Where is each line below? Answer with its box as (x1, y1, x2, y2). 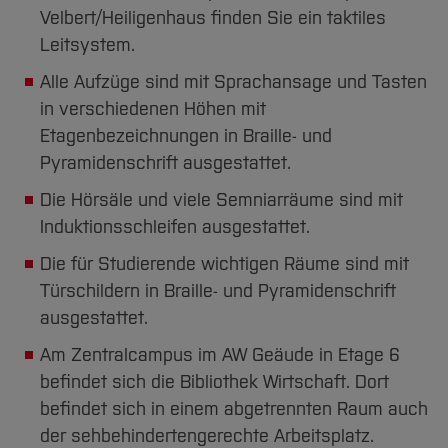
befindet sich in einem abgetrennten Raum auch (40, 398, 428, 420)
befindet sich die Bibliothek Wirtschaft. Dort (40, 371, 389, 393)
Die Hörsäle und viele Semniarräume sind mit (40, 189, 403, 211)
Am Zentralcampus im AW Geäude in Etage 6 (40, 344, 400, 366)
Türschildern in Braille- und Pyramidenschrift (40, 280, 396, 302)
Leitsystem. (40, 34, 135, 56)
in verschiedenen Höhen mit (40, 98, 266, 120)
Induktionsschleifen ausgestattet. (40, 216, 310, 238)
